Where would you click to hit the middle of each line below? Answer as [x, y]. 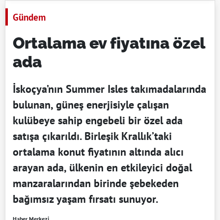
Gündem [29, 17]
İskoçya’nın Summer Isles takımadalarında [110, 89]
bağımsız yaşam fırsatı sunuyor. [85, 199]
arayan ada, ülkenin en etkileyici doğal [102, 168]
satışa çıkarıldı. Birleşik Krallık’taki [92, 136]
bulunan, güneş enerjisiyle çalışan [91, 105]
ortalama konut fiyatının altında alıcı [98, 152]
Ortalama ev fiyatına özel [109, 43]
